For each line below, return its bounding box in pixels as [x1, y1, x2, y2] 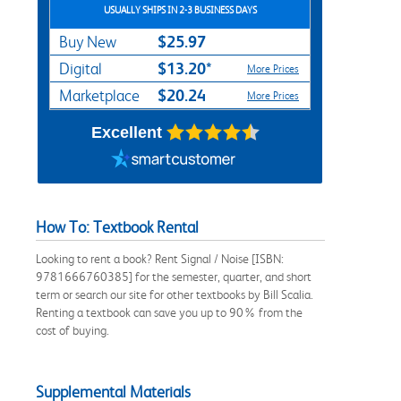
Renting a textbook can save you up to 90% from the [36, 304, 303, 320]
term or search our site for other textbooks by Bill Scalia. [36, 286, 313, 302]
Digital [59, 59, 102, 78]
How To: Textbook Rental [36, 218, 199, 236]
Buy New [59, 32, 116, 51]
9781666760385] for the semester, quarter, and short [36, 269, 311, 284]
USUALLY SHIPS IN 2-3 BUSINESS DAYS [103, 4, 257, 16]
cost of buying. [36, 322, 109, 337]
